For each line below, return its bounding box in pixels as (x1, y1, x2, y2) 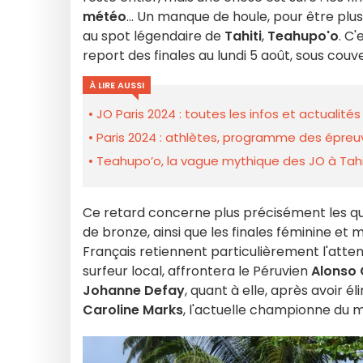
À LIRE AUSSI (89, 79, 144, 92)
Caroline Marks (83, 301, 183, 319)
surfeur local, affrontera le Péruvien (83, 262, 311, 280)
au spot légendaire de (83, 27, 224, 45)
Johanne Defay (83, 281, 185, 300)
